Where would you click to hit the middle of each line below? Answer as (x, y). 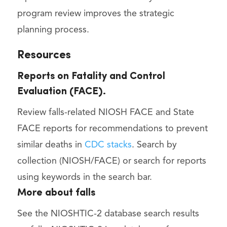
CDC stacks (108, 145)
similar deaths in (51, 145)
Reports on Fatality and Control (91, 77)
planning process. (53, 30)
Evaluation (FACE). (61, 92)
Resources (44, 56)
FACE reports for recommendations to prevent (112, 129)
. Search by (154, 145)
